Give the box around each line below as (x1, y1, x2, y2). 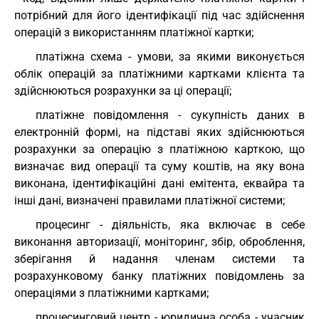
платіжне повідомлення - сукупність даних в (36, 108, 305, 122)
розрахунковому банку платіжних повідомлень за (14, 269, 305, 283)
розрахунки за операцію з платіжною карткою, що (14, 142, 305, 156)
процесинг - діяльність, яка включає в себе (36, 218, 305, 231)
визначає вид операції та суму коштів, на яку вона (14, 159, 305, 173)
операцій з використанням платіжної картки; (14, 26, 253, 39)
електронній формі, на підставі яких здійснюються (14, 125, 305, 139)
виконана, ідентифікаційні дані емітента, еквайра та (14, 177, 305, 190)
